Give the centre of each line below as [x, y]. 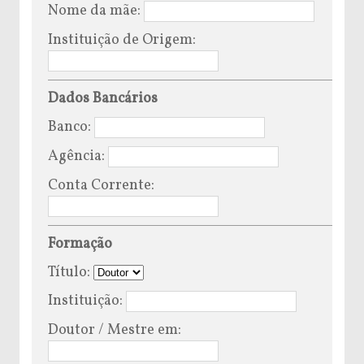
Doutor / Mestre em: [115, 330]
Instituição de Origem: [122, 40]
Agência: [78, 156]
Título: [71, 272]
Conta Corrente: [101, 185]
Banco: [71, 127]
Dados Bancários [103, 98]
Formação [80, 244]
